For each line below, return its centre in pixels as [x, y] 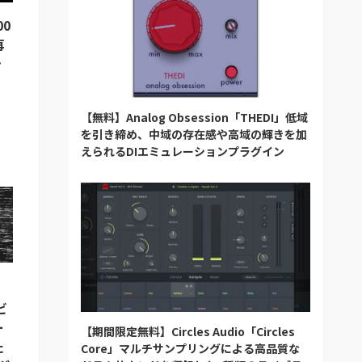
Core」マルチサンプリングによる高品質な [190, 348]
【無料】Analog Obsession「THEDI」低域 [194, 117]
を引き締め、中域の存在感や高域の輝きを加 [194, 134]
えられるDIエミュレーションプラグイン [183, 151]
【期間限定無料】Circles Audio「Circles [188, 331]
